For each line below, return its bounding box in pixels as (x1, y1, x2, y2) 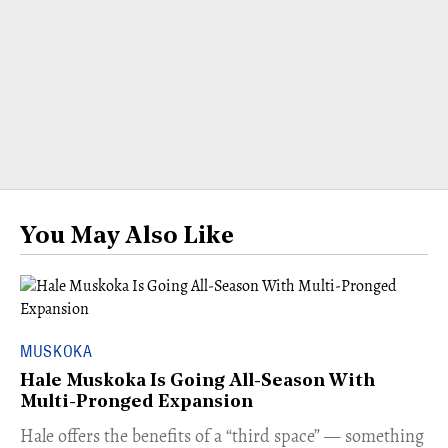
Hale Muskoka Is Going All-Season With (20, 371, 375, 391)
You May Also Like (20, 224, 234, 249)
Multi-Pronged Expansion (20, 392, 253, 412)
